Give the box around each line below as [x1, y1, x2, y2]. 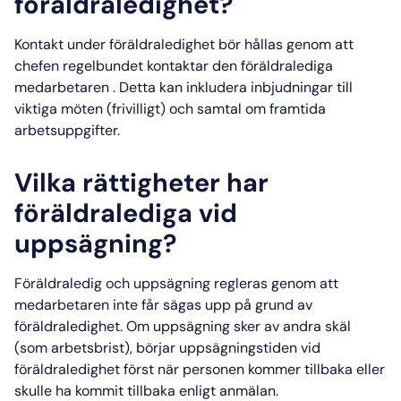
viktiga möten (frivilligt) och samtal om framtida [14, 98, 326, 118]
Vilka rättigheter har [14, 165, 269, 200]
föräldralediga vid [14, 195, 237, 230]
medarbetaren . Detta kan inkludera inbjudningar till [14, 77, 353, 97]
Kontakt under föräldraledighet [14, 34, 215, 54]
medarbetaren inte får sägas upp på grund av [14, 294, 312, 314]
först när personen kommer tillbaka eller [120, 359, 385, 379]
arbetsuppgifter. [14, 120, 120, 140]
